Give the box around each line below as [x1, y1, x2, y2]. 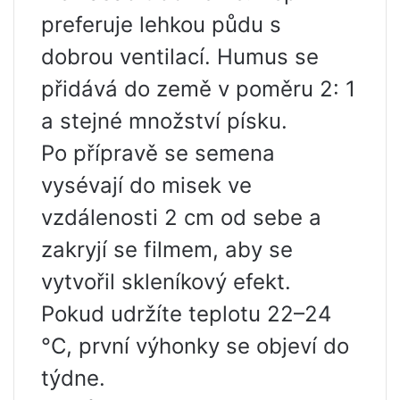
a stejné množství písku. [41, 108, 287, 134]
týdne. [41, 365, 105, 391]
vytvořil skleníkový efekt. [41, 269, 291, 295]
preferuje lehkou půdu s [41, 12, 281, 37]
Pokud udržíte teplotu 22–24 [41, 301, 331, 327]
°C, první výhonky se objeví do [41, 333, 349, 359]
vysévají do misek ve [41, 172, 252, 198]
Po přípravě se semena [41, 140, 275, 166]
